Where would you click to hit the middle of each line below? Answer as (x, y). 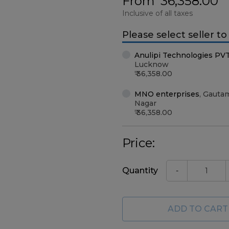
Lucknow (152, 64)
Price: (139, 143)
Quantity (140, 170)
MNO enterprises (167, 94)
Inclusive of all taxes (157, 13)
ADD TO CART (198, 209)
